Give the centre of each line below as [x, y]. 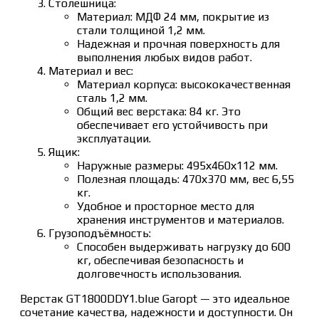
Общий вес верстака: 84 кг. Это [159, 111]
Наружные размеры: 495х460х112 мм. [177, 165]
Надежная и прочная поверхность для [178, 43]
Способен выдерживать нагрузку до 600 [184, 246]
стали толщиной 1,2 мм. [141, 30]
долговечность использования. [159, 273]
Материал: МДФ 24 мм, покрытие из [173, 16]
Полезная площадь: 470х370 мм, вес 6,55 [185, 179]
